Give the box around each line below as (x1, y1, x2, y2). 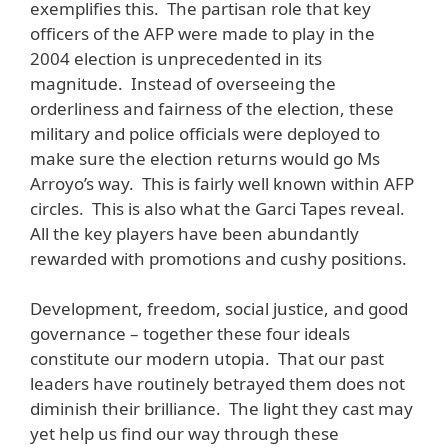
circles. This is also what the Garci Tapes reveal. (30, 196, 405, 220)
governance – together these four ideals (30, 322, 350, 346)
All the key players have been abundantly (30, 221, 359, 245)
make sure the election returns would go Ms (30, 146, 380, 170)
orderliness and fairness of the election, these (30, 96, 394, 120)
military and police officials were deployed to (30, 121, 380, 145)
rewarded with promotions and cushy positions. (30, 246, 407, 270)
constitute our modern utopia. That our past (30, 347, 384, 371)
